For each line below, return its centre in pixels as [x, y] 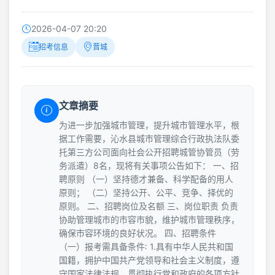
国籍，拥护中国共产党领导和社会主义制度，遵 [149, 260]
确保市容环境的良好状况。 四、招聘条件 [137, 233]
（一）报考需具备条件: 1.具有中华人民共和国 [146, 246]
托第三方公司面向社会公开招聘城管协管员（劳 [149, 152]
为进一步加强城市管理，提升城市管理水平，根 [149, 125]
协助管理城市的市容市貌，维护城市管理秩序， [149, 219]
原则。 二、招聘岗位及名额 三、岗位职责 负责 [149, 206]
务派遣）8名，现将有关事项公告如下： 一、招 [149, 165]
